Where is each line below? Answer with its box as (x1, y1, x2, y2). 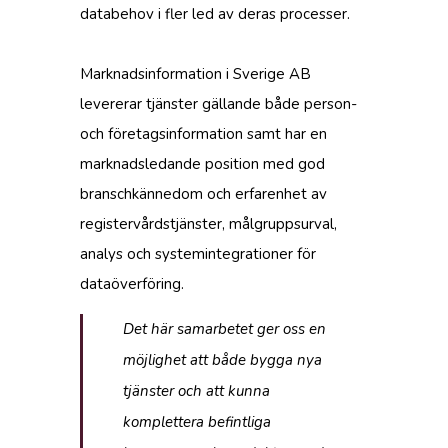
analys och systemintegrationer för (80, 244, 316, 265)
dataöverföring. (80, 274, 184, 295)
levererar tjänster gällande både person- (80, 94, 357, 115)
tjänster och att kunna (123, 381, 270, 402)
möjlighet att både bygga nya (123, 350, 322, 371)
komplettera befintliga (123, 412, 271, 433)
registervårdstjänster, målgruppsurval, (80, 214, 337, 235)
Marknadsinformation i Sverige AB (80, 64, 311, 85)
